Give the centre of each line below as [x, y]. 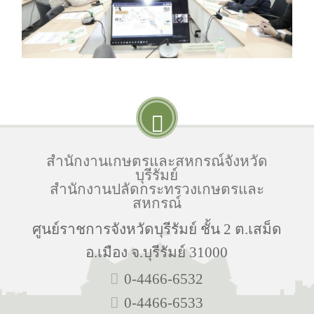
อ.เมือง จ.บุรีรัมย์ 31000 [157, 252]
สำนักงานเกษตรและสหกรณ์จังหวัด [157, 161]
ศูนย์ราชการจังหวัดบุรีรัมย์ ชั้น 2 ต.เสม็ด [157, 228]
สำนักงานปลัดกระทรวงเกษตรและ [157, 189]
